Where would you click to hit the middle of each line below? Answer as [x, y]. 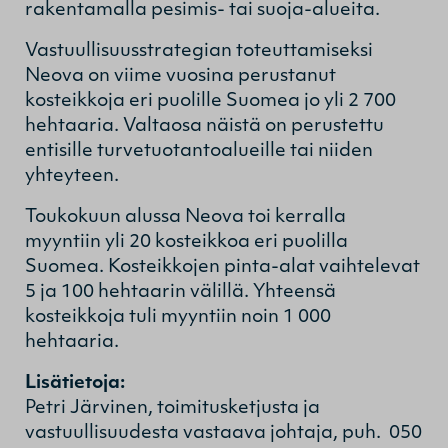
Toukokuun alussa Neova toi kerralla [185, 217]
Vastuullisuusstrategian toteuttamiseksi [199, 51]
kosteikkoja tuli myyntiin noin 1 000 [178, 317]
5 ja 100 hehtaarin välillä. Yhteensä [180, 292]
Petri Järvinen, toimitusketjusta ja [172, 408]
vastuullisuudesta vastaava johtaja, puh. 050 [223, 433]
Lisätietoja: [75, 383]
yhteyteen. [72, 176]
